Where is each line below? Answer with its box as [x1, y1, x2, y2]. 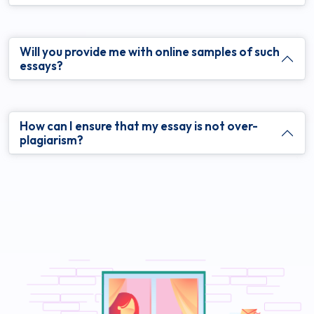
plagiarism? [20, 132, 83, 147]
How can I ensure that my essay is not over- [20, 118, 258, 133]
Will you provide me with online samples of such [20, 43, 280, 59]
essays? [20, 57, 63, 73]
